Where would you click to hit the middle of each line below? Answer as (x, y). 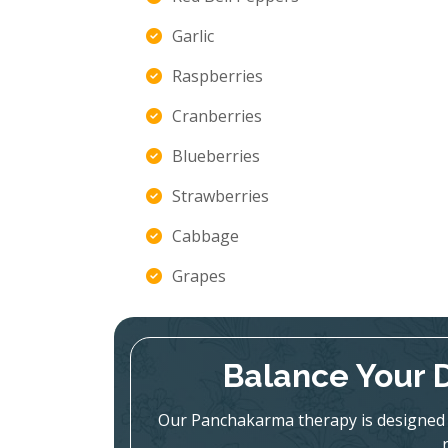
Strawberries (220, 196)
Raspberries (217, 76)
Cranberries (217, 116)
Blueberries (216, 156)
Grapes (199, 276)
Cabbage (205, 236)
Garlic (193, 36)
